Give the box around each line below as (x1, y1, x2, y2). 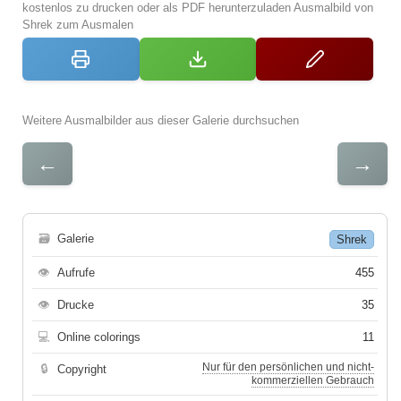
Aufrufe (57, 265, 95, 279)
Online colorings (57, 329, 141, 344)
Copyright (57, 362, 107, 376)
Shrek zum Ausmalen (22, 17, 133, 31)
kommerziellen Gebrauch (252, 373, 374, 387)
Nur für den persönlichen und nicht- (202, 360, 374, 373)
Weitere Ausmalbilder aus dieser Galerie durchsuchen (22, 113, 299, 127)
